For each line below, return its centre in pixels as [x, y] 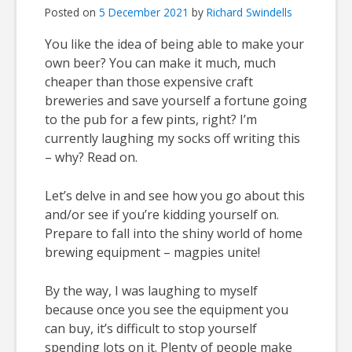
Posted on [72, 12]
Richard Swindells [249, 12]
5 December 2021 [144, 12]
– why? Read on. [91, 157]
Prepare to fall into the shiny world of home [174, 233]
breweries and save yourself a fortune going [176, 101]
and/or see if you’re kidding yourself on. [162, 214]
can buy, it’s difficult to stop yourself [151, 328]
